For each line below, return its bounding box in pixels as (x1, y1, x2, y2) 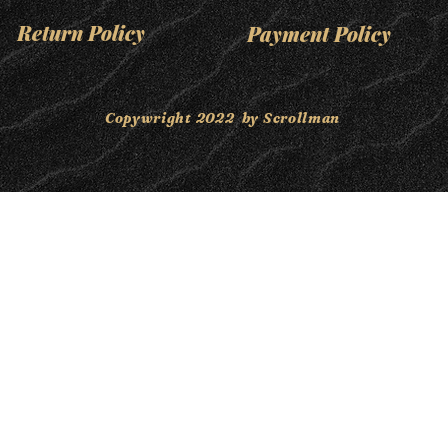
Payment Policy (246, 19, 391, 47)
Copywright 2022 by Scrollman (104, 109, 341, 128)
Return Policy (16, 18, 145, 46)
